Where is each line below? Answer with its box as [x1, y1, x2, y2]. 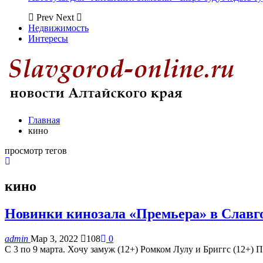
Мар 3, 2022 [31, 233, 78, 244]
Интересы [28, 33, 68, 43]
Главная [28, 115, 60, 125]
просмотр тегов [5, 146, 67, 156]
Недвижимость [28, 23, 89, 33]
